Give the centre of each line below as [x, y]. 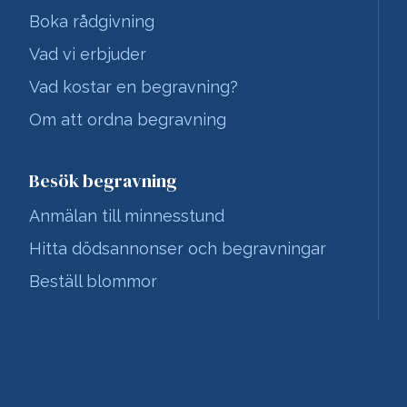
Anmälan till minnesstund [127, 216]
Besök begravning [103, 181]
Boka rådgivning [92, 21]
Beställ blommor [93, 281]
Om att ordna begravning [128, 119]
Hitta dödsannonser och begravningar [178, 248]
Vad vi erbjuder [88, 54]
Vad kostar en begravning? [134, 87]
